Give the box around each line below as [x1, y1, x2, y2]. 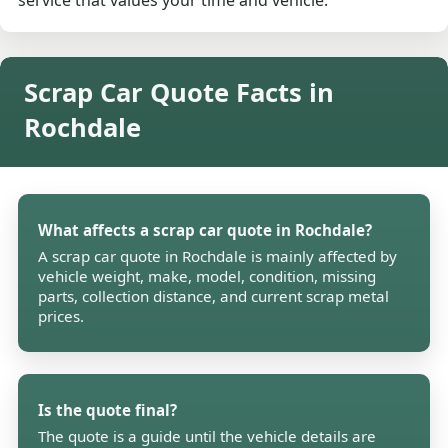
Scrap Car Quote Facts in [24, 75, 334, 111]
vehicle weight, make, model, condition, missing [38, 266, 377, 287]
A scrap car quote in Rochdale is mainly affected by [38, 246, 398, 267]
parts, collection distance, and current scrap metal [38, 286, 390, 307]
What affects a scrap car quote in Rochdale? [38, 220, 373, 241]
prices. [38, 306, 85, 327]
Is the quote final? [38, 400, 178, 421]
